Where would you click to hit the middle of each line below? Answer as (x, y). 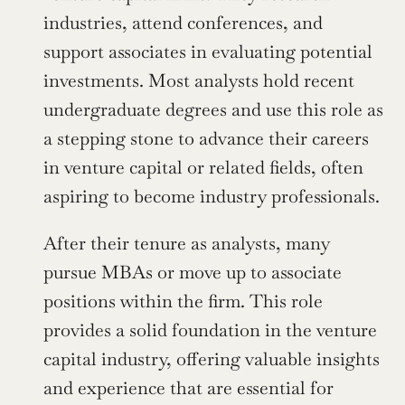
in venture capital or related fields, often (203, 168)
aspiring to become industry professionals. (212, 197)
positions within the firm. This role (183, 301)
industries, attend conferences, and (183, 23)
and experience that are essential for (188, 388)
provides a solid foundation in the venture (210, 330)
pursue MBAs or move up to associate (193, 273)
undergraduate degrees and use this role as (213, 110)
